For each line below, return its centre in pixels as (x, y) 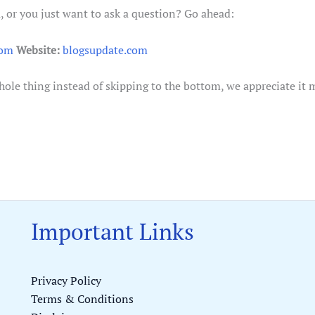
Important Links (112, 231)
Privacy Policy (66, 281)
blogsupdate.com (105, 50)
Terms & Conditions (82, 299)
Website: (38, 50)
